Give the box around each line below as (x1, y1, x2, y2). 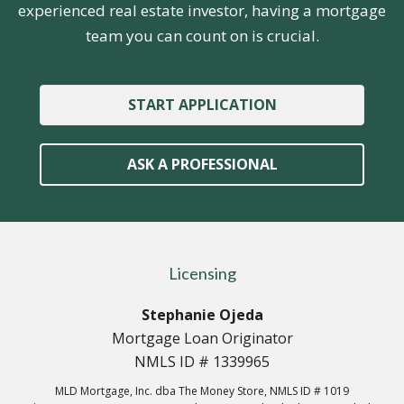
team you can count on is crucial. (85, 25, 319, 47)
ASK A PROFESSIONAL (126, 154, 278, 175)
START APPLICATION (127, 95, 277, 115)
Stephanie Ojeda (141, 305, 263, 326)
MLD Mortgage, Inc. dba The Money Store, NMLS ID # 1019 (55, 383, 349, 399)
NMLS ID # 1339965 (134, 352, 270, 372)
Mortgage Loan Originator (111, 328, 293, 349)
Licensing (168, 263, 236, 284)
